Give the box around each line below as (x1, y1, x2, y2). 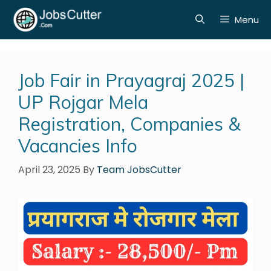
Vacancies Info (18, 134, 137, 157)
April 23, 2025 (18, 163, 80, 177)
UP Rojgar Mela (18, 91, 148, 114)
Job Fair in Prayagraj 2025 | (18, 69, 244, 92)
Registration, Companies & (18, 113, 241, 135)
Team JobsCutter (97, 163, 181, 177)
